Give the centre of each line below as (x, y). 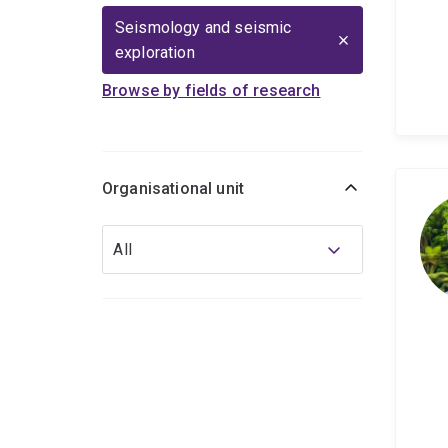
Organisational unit (173, 189)
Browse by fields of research (211, 91)
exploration (155, 53)
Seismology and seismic (203, 28)
